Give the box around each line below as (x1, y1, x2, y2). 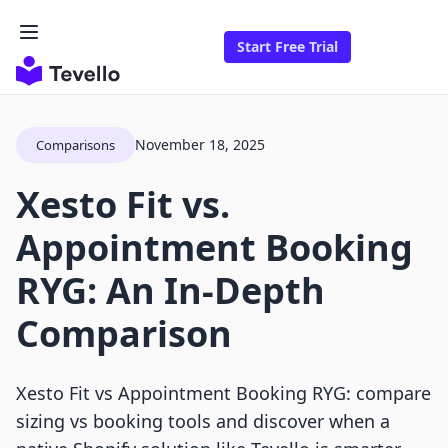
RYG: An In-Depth (16, 266, 325, 316)
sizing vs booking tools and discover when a (16, 409, 390, 434)
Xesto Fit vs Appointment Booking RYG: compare (16, 381, 431, 406)
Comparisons (36, 136, 115, 155)
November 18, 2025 (135, 135, 265, 155)
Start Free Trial (237, 37, 338, 57)
